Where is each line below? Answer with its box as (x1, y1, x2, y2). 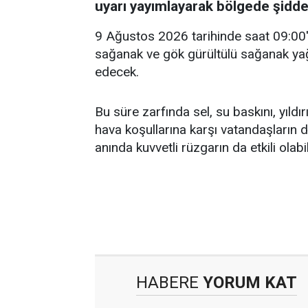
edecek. (95, 63, 139, 80)
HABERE (136, 272, 199, 292)
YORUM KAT (199, 272, 297, 292)
